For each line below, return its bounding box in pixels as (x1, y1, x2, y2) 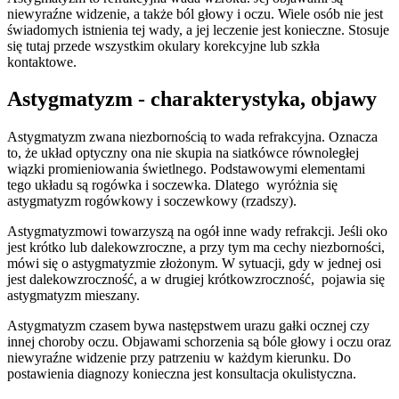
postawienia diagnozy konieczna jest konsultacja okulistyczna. (7, 366, 356, 382)
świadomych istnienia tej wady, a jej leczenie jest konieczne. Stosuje (7, 21, 389, 37)
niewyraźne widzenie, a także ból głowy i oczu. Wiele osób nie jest (7, 5, 383, 21)
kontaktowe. (7, 53, 77, 69)
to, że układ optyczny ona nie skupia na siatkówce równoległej (7, 145, 359, 161)
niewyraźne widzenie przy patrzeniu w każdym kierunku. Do (7, 350, 351, 366)
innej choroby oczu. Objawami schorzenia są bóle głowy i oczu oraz (7, 334, 391, 350)
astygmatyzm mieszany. (7, 288, 143, 304)
